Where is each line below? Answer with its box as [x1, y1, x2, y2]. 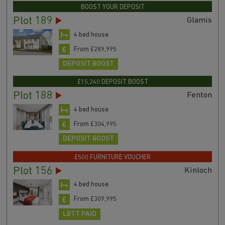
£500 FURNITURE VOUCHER [74, 154, 151, 161]
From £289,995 [73, 46, 117, 53]
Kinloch [184, 166, 212, 175]
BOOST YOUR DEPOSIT [80, 4, 145, 11]
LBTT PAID [62, 210, 96, 218]
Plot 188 [13, 90, 53, 102]
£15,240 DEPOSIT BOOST [77, 79, 148, 86]
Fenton [187, 91, 212, 100]
